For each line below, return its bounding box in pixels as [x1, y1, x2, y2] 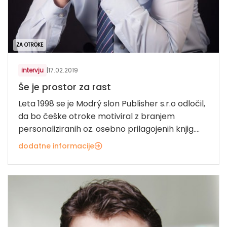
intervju [21, 66, 44, 75]
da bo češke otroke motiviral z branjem [18, 110, 175, 123]
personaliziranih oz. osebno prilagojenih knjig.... [18, 123, 200, 135]
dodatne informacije [18, 141, 94, 152]
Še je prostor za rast [18, 81, 111, 94]
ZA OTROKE [16, 41, 43, 49]
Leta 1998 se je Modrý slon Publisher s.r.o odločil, [18, 98, 205, 110]
